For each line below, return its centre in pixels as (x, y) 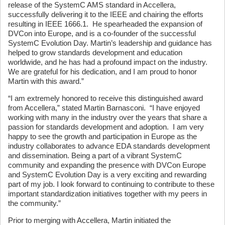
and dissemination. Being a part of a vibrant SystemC (95, 155)
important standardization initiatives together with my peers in (107, 194)
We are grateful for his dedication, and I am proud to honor (102, 72)
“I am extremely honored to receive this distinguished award (105, 98)
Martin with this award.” (46, 81)
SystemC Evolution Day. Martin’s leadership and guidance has (110, 43)
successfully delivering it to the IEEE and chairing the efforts (106, 14)
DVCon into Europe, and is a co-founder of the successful (102, 33)
